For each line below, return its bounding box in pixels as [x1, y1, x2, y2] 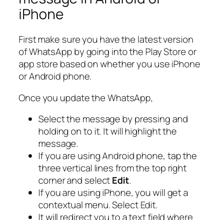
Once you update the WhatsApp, [19, 91, 154, 104]
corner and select [38, 174, 112, 187]
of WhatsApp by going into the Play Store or [19, 45, 196, 58]
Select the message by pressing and [38, 112, 188, 126]
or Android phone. [19, 70, 92, 83]
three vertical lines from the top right [38, 162, 187, 175]
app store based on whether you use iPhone [19, 57, 200, 71]
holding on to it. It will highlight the [38, 125, 177, 138]
